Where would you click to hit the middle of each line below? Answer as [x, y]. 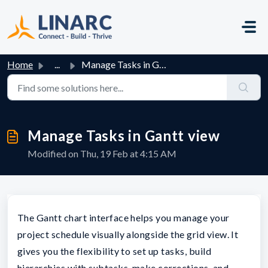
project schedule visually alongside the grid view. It [128, 234]
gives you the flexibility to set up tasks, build [115, 251]
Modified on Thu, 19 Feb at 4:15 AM [102, 153]
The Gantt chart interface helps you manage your [124, 217]
